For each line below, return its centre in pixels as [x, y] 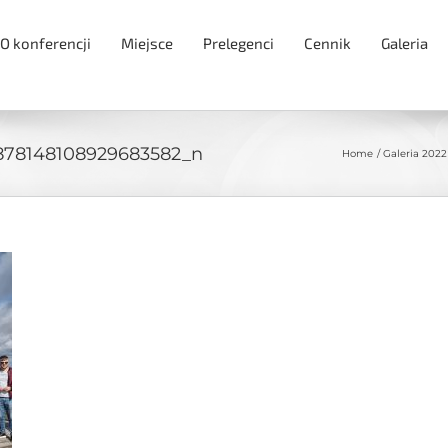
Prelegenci [238, 43]
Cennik [327, 43]
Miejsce [147, 43]
